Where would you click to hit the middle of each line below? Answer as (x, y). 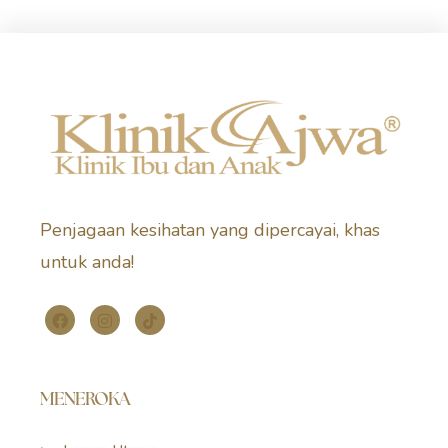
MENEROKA (85, 399)
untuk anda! (87, 262)
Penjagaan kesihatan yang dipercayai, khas (210, 230)
